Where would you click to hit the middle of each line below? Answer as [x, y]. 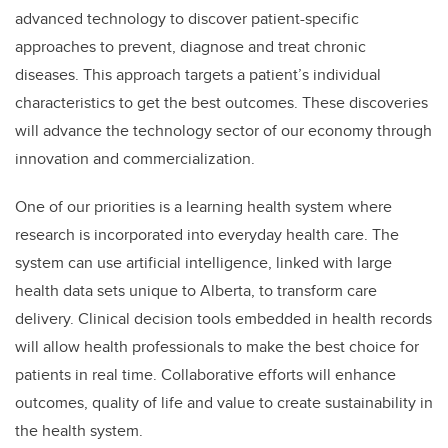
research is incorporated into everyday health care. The [207, 235]
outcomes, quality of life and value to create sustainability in [224, 403]
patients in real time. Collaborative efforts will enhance [205, 375]
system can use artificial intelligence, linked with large [203, 263]
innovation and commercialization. [135, 159]
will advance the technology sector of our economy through [223, 131]
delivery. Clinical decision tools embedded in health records [223, 319]
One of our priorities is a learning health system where [203, 207]
